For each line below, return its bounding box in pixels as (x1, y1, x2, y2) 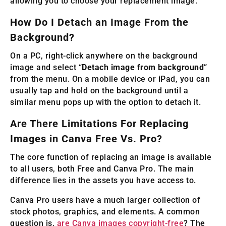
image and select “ (10, 63, 82, 73)
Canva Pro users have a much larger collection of (10, 195, 200, 205)
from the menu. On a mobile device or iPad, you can (10, 74, 210, 84)
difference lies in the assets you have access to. (10, 176, 196, 186)
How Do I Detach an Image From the (10, 16, 189, 29)
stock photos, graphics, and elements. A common (10, 207, 200, 217)
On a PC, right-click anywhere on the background (10, 51, 198, 61)
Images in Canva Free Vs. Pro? (10, 133, 162, 145)
